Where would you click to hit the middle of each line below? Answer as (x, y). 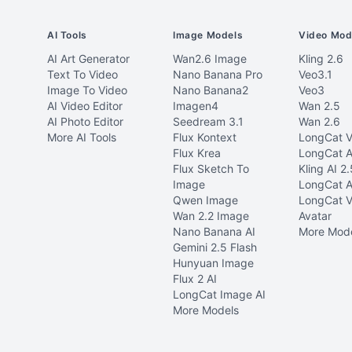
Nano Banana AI (214, 231)
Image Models (208, 35)
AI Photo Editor (85, 121)
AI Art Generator (88, 59)
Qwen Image (205, 200)
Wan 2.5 (319, 106)
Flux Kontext (205, 137)
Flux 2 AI (195, 279)
